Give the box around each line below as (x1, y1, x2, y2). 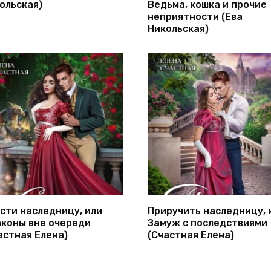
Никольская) (148, 22, 209, 34)
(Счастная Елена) (148, 229, 234, 241)
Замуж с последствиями (148, 217, 267, 229)
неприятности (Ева (148, 10, 243, 22)
